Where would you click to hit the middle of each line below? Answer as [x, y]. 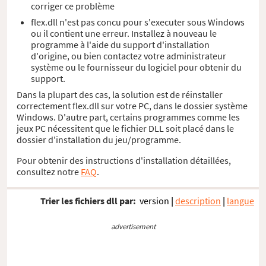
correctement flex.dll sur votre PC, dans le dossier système [132, 105]
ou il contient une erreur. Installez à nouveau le [124, 33]
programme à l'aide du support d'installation [120, 44]
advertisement [133, 226]
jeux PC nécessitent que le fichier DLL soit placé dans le [125, 128]
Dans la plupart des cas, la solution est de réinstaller [120, 94]
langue [240, 201]
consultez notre [49, 171]
